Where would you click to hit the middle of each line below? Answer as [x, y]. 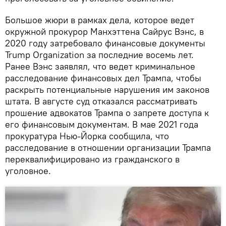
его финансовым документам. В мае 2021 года [102, 124]
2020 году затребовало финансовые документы [105, 43]
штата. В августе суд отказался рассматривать [101, 101]
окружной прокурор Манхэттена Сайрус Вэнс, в [104, 31]
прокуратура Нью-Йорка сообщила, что [87, 136]
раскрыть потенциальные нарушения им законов [107, 89]
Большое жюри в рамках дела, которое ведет [100, 20]
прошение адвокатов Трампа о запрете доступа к [107, 112]
